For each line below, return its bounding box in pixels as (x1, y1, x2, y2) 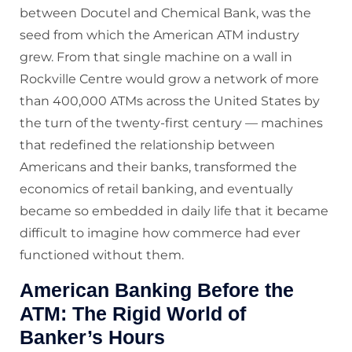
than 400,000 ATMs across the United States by (20, 93, 320, 109)
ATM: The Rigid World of (20, 302, 246, 325)
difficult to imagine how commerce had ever (20, 225, 300, 241)
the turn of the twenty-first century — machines (20, 115, 323, 131)
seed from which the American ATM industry (20, 27, 299, 43)
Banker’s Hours (20, 326, 165, 349)
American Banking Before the (20, 279, 294, 302)
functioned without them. (20, 247, 184, 263)
